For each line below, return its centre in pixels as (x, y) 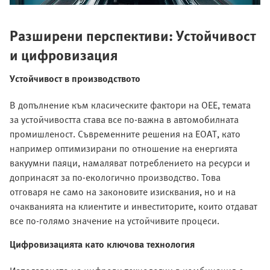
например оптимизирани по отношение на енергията (124, 148)
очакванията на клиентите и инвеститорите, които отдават (133, 206)
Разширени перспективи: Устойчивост (133, 35)
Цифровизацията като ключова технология (102, 244)
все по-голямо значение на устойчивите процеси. (115, 220)
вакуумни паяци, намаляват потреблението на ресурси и (130, 162)
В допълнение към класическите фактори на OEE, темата (130, 105)
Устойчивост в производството (75, 78)
